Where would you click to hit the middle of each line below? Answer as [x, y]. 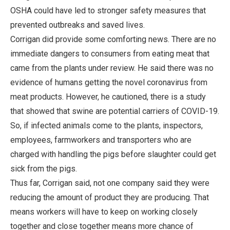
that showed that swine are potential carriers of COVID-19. [115, 111]
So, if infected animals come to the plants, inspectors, [107, 125]
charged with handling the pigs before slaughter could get [113, 154]
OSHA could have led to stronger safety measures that [108, 10]
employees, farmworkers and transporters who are [101, 140]
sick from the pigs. [44, 168]
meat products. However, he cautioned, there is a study [108, 97]
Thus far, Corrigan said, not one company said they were [110, 183]
